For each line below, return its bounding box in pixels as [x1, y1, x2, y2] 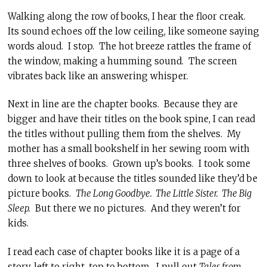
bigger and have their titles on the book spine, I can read [7, 113, 255, 125]
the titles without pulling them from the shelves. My [7, 128, 241, 139]
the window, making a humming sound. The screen [7, 55, 237, 67]
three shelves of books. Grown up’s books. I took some [7, 158, 250, 169]
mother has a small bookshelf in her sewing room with [7, 143, 250, 154]
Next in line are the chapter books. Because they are [7, 98, 238, 110]
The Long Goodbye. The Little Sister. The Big [75, 188, 252, 199]
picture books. [7, 188, 76, 199]
